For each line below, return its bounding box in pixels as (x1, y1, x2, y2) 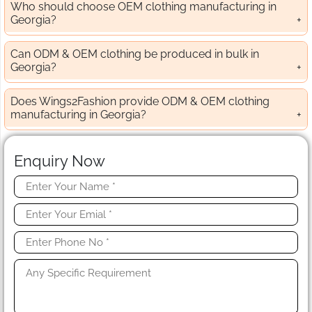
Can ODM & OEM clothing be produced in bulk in (10, 47, 259, 61)
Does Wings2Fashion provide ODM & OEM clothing (10, 95, 270, 109)
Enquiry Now (14, 152, 105, 171)
